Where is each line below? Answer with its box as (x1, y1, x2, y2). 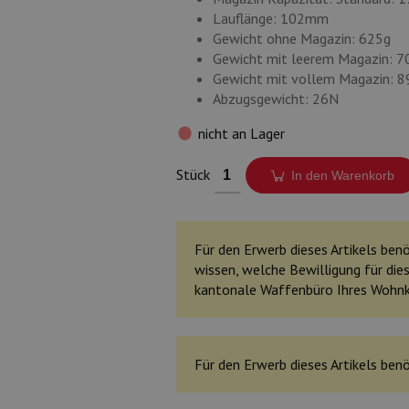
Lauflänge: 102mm (212, 9, 329, 27)
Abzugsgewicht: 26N (212, 89, 339, 108)
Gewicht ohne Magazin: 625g (212, 29, 391, 47)
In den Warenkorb (291, 168, 395, 183)
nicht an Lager (197, 124, 285, 142)
